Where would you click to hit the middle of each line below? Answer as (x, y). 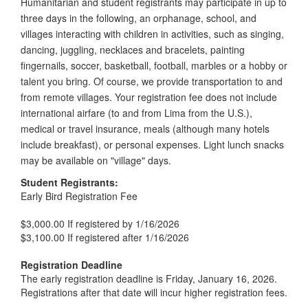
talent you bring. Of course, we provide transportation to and (152, 81)
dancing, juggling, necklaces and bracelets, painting (133, 49)
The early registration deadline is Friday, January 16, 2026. (149, 278)
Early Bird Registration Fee (79, 196)
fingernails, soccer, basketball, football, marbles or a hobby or (154, 65)
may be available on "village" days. (96, 160)
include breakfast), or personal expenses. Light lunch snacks (152, 144)
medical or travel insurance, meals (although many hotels (145, 128)
